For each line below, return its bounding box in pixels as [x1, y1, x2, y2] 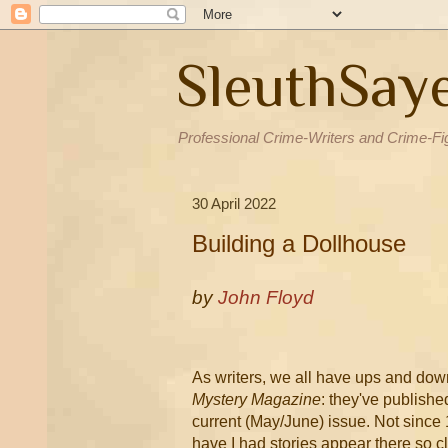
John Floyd [218, 287, 314, 308]
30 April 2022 [192, 194, 276, 212]
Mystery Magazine [192, 391, 321, 408]
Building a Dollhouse [192, 230, 406, 257]
